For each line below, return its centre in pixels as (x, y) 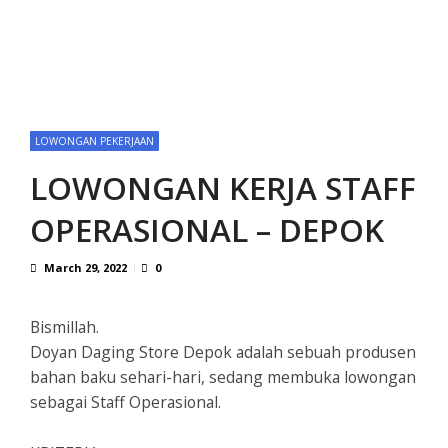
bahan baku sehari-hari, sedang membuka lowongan (223, 377)
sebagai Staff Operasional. (125, 402)
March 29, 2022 (85, 268)
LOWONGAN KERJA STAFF (223, 188)
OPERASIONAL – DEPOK (207, 230)
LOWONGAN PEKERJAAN (94, 141)
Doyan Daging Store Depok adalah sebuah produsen (223, 352)
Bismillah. (64, 327)
